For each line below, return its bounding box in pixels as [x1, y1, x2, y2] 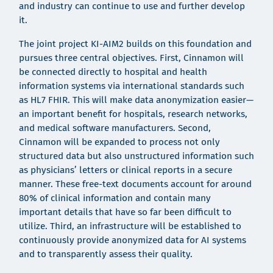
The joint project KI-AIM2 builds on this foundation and [18, 38, 252, 49]
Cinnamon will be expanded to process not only [18, 136, 220, 147]
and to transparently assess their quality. [18, 248, 193, 260]
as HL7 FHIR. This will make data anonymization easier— [18, 94, 253, 105]
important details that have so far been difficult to [18, 206, 232, 218]
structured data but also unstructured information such [18, 150, 254, 161]
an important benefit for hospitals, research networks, [18, 108, 247, 119]
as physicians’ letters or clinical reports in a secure [18, 164, 232, 175]
